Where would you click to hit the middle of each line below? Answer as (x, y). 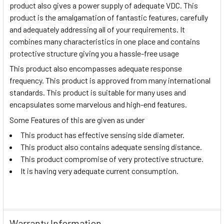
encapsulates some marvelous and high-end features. (98, 104)
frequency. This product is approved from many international (110, 80)
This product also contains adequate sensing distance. (111, 147)
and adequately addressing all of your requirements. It (97, 29)
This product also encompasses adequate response (96, 68)
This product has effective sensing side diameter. (102, 135)
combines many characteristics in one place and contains (105, 41)
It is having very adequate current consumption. (99, 171)
